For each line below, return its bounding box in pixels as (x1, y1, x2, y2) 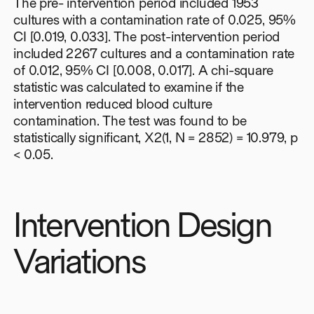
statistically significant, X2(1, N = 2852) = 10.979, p (13, 129, 298, 146)
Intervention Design (13, 204, 272, 245)
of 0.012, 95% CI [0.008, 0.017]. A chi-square (13, 62, 273, 78)
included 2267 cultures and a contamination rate (13, 45, 295, 62)
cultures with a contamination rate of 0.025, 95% (13, 11, 296, 28)
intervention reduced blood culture (13, 95, 212, 112)
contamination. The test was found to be (13, 112, 247, 129)
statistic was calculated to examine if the (13, 78, 245, 95)
